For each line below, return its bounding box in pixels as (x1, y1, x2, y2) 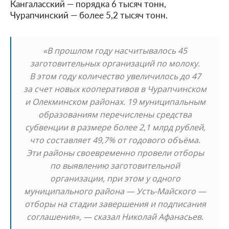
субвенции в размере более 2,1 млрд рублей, (25, 121, 205, 133)
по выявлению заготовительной (50, 159, 180, 171)
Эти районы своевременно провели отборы (26, 147, 204, 158)
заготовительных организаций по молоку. (30, 57, 200, 69)
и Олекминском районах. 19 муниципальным (25, 96, 205, 107)
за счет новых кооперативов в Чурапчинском (24, 83, 207, 95)
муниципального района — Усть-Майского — (24, 185, 206, 197)
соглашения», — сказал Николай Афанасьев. (27, 211, 203, 222)
